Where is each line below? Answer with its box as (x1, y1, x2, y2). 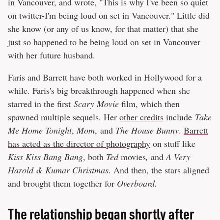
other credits (119, 111, 164, 123)
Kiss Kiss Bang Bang (8, 151, 83, 163)
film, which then (119, 98, 180, 110)
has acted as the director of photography (8, 137, 150, 150)
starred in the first (8, 98, 74, 110)
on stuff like (150, 137, 195, 150)
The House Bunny (115, 124, 179, 137)
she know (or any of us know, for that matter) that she (8, 23, 198, 35)
